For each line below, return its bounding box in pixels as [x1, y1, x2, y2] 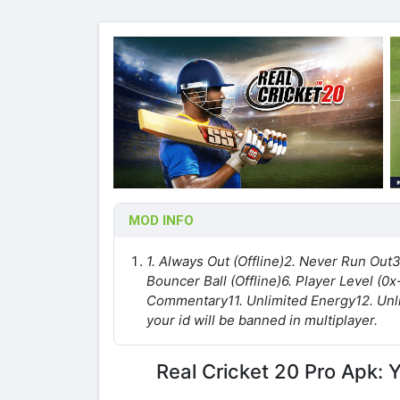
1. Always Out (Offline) [146, 252, 284, 270]
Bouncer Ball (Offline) [146, 271, 281, 289]
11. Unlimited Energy [228, 291, 355, 309]
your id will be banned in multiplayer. [146, 311, 378, 329]
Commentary [146, 291, 228, 309]
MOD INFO [129, 212, 194, 229]
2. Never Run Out [284, 252, 392, 270]
